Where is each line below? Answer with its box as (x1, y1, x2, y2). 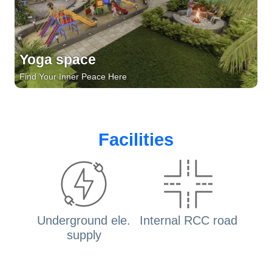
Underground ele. (37, 214, 131, 228)
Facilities (98, 130, 174, 150)
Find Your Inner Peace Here (19, 72, 127, 82)
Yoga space (19, 52, 96, 68)
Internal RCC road (139, 214, 237, 228)
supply (66, 228, 101, 242)
